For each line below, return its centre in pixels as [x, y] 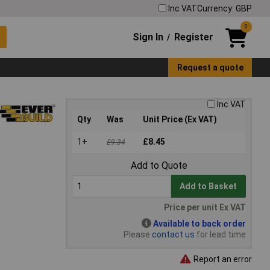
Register [193, 37]
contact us [173, 235]
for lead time [220, 235]
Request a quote [210, 67]
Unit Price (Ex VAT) [180, 120]
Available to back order [199, 224]
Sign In [148, 37]
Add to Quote [159, 166]
